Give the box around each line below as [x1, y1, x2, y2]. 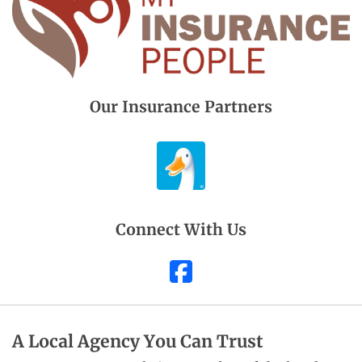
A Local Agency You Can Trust [12, 330, 263, 352]
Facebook [192, 254, 310, 287]
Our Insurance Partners [90, 96, 272, 116]
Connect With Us [116, 219, 246, 239]
